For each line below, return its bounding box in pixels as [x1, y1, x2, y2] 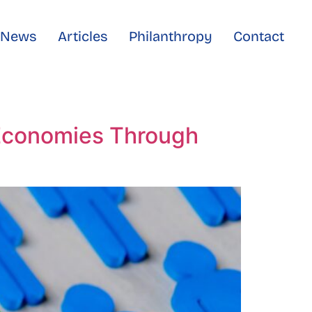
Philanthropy [128, 27, 212, 45]
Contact [233, 27, 284, 45]
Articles [57, 27, 108, 45]
